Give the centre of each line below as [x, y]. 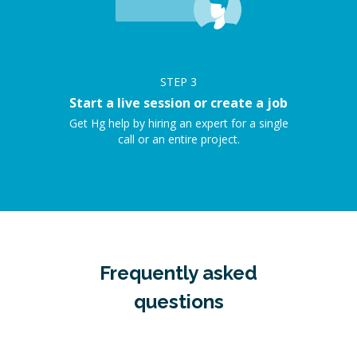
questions [178, 302]
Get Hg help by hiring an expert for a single [178, 123]
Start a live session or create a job [178, 103]
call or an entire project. [178, 139]
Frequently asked [178, 273]
